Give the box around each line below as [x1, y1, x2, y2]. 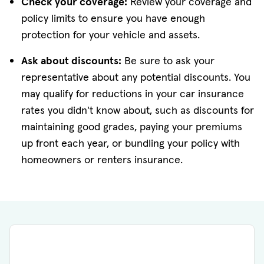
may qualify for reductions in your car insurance [21, 87, 244, 100]
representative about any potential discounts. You [21, 70, 250, 84]
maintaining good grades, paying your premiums [21, 120, 242, 133]
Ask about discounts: [21, 54, 121, 67]
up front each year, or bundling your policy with [21, 136, 240, 150]
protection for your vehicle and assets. [21, 28, 203, 41]
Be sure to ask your [121, 54, 214, 67]
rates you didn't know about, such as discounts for [21, 103, 254, 117]
